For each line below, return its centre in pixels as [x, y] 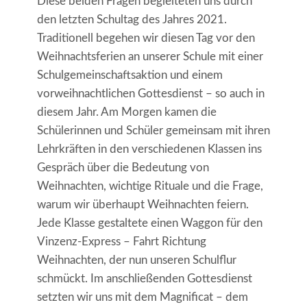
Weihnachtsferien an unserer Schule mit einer [150, 57]
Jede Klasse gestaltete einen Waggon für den [149, 223]
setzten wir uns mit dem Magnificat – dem [142, 297]
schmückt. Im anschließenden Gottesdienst [144, 279]
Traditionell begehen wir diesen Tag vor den [146, 38]
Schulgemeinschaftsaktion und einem [130, 75]
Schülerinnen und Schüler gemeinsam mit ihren [153, 131]
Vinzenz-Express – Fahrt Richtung [121, 242]
